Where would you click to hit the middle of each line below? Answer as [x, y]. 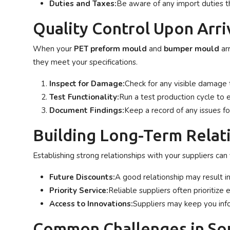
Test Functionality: [84, 97]
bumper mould [191, 49]
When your [53, 49]
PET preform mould [110, 49]
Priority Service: [79, 190]
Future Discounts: [82, 177]
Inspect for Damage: [87, 84]
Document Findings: [87, 110]
